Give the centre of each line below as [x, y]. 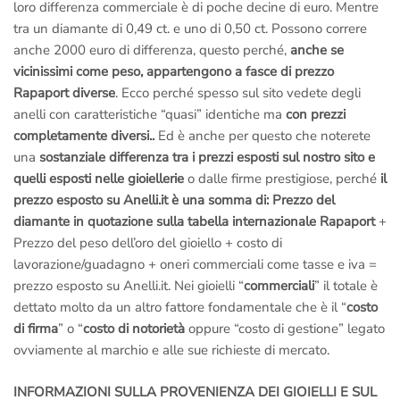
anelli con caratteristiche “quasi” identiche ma [148, 115]
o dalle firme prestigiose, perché [280, 179]
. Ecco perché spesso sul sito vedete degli [238, 93]
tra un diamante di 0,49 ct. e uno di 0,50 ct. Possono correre [190, 29]
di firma [36, 329]
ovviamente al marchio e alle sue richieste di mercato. [171, 350]
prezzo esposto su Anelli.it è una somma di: [141, 200]
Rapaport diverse [64, 93]
